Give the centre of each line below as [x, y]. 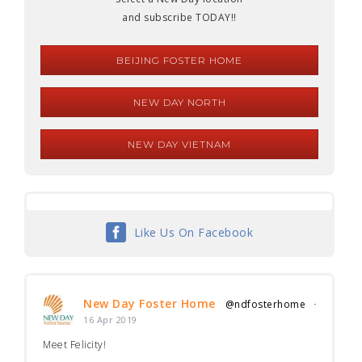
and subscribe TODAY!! [179, 17]
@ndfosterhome [265, 304]
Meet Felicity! [74, 345]
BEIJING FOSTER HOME [179, 60]
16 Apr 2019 [110, 320]
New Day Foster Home [149, 303]
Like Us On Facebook [194, 232]
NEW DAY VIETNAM [179, 144]
